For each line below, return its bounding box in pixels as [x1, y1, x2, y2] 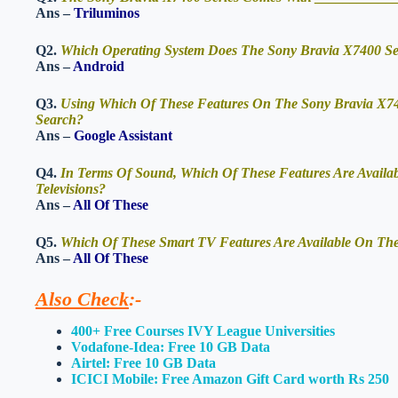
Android [73, 58, 124, 74]
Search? [36, 111, 84, 127]
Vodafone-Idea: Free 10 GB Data [71, 339, 270, 355]
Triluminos [74, 4, 139, 20]
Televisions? [36, 180, 106, 196]
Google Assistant [74, 127, 172, 143]
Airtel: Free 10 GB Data [71, 355, 216, 371]
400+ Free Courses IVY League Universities [71, 323, 335, 339]
